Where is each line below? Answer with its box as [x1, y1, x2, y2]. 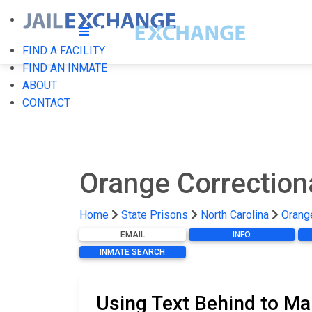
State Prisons [121, 208, 188, 221]
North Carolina [201, 208, 269, 221]
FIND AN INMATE [22, 61, 107, 75]
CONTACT [22, 96, 70, 109]
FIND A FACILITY [22, 44, 105, 57]
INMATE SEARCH [100, 247, 166, 257]
